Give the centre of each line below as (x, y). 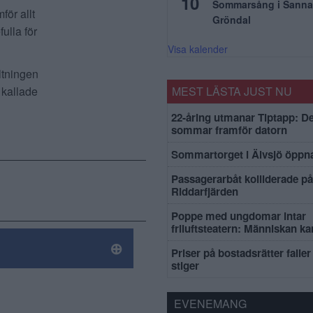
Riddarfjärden (205, 191)
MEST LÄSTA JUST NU (232, 91)
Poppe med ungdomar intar (239, 216)
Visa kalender (198, 49)
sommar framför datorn (229, 130)
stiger (185, 265)
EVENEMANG (210, 304)
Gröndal (232, 20)
